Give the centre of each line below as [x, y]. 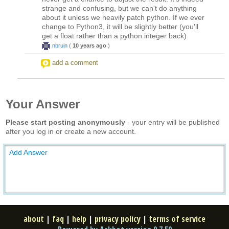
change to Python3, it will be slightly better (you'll [120, 26]
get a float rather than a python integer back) [114, 36]
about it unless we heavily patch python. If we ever [123, 17]
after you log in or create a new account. [71, 131]
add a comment [75, 62]
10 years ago [89, 45]
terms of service [177, 219]
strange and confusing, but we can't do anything [119, 8]
